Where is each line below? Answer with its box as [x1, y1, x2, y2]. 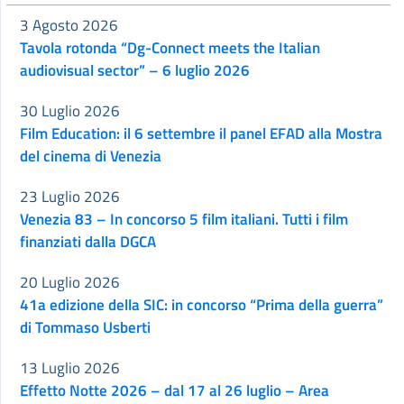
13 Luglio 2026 [20, 356, 120, 381]
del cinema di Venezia [20, 144, 161, 169]
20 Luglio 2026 [20, 271, 120, 295]
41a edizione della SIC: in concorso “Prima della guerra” [20, 293, 383, 317]
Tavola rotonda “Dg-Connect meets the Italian [20, 36, 320, 60]
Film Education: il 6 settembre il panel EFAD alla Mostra [20, 122, 382, 146]
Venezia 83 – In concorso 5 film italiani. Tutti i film [20, 207, 348, 232]
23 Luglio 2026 [20, 185, 120, 209]
